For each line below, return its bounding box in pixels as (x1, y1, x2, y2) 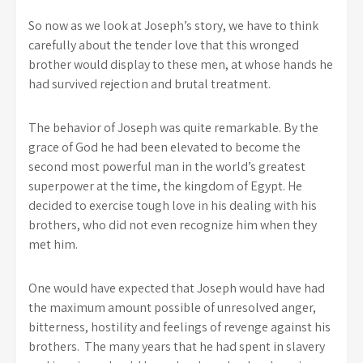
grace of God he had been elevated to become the (28, 139, 301, 156)
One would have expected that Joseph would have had (28, 280, 325, 297)
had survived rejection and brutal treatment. (28, 75, 271, 92)
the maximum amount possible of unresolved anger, (28, 299, 316, 316)
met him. (28, 236, 78, 253)
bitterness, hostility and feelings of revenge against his (28, 318, 331, 335)
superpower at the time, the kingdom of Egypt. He (28, 177, 302, 194)
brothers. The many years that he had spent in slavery (28, 338, 325, 355)
